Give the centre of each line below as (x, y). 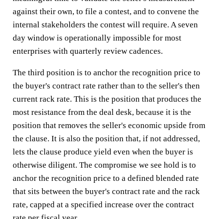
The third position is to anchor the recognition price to (106, 72)
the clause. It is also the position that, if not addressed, (106, 138)
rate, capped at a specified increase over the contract (103, 204)
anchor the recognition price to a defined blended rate (106, 178)
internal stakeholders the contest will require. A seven (105, 24)
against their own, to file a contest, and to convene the (106, 11)
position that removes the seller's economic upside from (109, 125)
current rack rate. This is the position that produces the (107, 99)
